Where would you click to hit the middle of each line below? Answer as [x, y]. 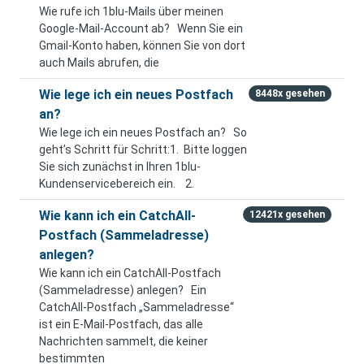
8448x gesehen [290, 94]
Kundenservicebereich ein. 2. [118, 184]
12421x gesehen [288, 215]
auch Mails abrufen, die [99, 63]
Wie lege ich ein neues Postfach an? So [143, 132]
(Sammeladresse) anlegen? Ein [123, 290]
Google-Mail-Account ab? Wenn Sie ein [141, 28]
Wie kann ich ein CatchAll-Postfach [130, 273]
